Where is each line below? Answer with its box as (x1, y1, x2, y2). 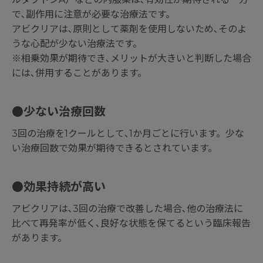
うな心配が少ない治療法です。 (12, 38, 142, 50)
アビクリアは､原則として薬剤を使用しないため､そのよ (12, 23, 247, 35)
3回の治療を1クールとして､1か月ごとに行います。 (12, 128, 225, 140)
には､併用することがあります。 (12, 68, 147, 79)
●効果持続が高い (12, 180, 106, 194)
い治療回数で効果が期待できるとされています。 (12, 143, 217, 154)
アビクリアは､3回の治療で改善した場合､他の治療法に (12, 203, 243, 215)
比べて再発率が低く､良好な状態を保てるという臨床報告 (12, 218, 251, 230)
